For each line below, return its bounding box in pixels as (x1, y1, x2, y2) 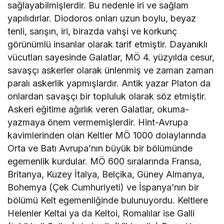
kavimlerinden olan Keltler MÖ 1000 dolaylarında (7, 130, 206, 141)
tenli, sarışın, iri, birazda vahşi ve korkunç (7, 26, 177, 37)
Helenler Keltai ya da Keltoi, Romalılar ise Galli (7, 208, 195, 219)
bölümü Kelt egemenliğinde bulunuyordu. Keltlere (7, 195, 208, 206)
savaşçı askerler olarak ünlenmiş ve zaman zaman (7, 65, 214, 76)
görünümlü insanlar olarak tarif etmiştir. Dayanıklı (7, 39, 208, 50)
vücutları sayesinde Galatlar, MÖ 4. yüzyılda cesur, (7, 52, 215, 63)
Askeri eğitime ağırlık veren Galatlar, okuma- (7, 104, 189, 115)
